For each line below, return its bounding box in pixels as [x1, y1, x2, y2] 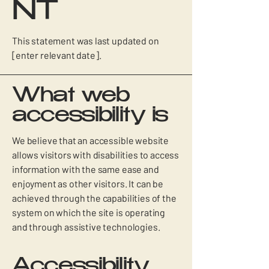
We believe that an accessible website [12, 134, 169, 146]
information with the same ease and [12, 163, 159, 175]
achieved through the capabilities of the [12, 192, 177, 204]
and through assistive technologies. [12, 221, 160, 232]
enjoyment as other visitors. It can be [12, 178, 163, 189]
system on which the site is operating [12, 207, 166, 218]
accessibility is [12, 107, 168, 127]
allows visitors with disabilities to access [12, 149, 180, 160]
